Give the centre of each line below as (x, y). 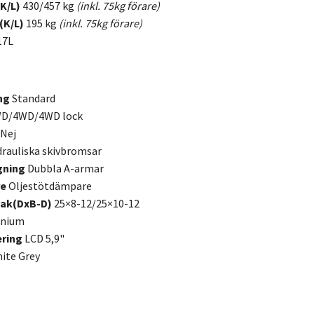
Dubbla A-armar (66, 168)
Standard (34, 98)
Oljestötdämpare (50, 185)
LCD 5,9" (45, 238)
